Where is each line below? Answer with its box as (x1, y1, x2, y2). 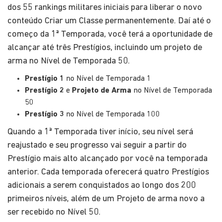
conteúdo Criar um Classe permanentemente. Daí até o (7, 16, 211, 26)
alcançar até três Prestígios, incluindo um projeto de (7, 43, 202, 53)
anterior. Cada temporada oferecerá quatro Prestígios (7, 167, 209, 177)
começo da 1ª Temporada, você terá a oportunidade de (7, 29, 213, 39)
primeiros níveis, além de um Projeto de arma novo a (7, 194, 205, 204)
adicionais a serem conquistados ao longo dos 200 (7, 180, 196, 190)
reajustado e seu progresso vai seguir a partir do (7, 140, 187, 150)
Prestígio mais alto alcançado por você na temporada (7, 154, 208, 164)
